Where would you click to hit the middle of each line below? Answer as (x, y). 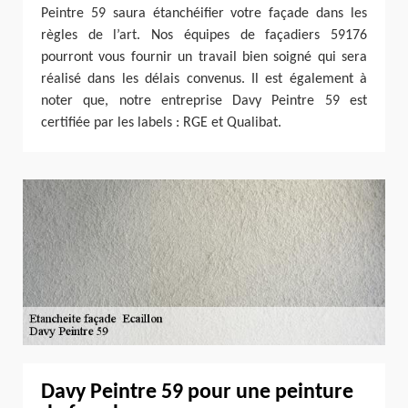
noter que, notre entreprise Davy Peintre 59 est (204, 101)
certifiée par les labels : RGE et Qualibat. (161, 122)
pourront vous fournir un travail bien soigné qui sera (204, 57)
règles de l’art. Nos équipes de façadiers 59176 (204, 35)
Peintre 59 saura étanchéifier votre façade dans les (204, 13)
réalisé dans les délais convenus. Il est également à (204, 79)
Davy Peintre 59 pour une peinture (197, 393)
